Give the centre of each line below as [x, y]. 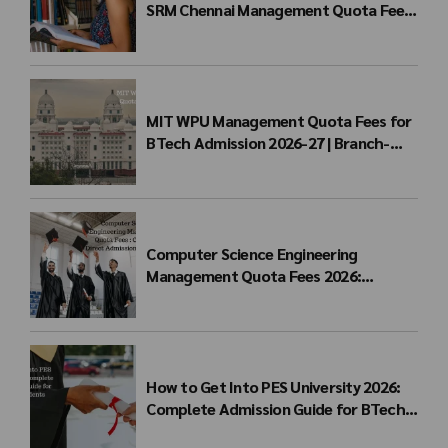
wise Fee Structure [211, 165]
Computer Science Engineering [252, 253]
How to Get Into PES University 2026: [273, 386]
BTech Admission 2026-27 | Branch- [268, 143]
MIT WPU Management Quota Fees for [279, 121]
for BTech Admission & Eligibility [258, 32]
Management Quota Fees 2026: [254, 275]
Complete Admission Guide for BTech [275, 408]
